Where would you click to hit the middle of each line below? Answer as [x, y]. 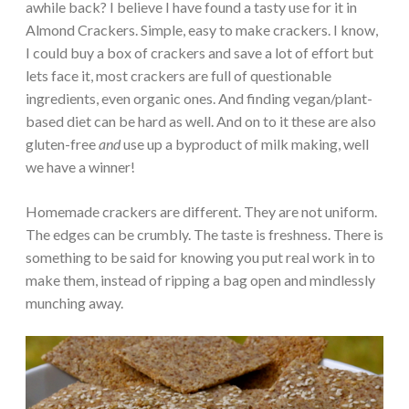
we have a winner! [80, 167]
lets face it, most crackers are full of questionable [178, 76]
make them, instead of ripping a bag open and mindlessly [200, 280]
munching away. [74, 303]
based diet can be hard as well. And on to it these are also [201, 121]
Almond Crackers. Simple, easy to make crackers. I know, [202, 30]
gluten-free [62, 144]
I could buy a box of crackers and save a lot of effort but [199, 53]
